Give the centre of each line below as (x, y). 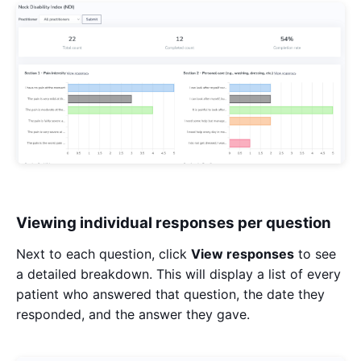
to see (315, 254)
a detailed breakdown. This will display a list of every (178, 274)
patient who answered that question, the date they (170, 295)
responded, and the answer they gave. (135, 315)
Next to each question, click (104, 254)
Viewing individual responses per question (174, 223)
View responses (243, 254)
